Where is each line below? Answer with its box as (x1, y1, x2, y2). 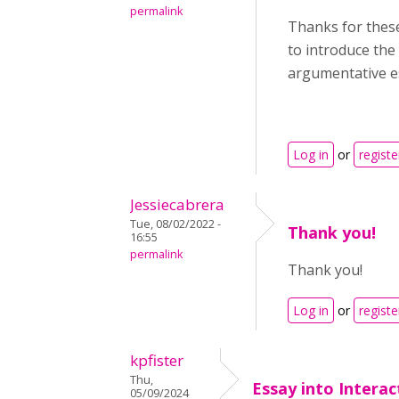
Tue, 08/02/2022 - (130, 216, 221, 232)
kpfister (130, 350, 183, 371)
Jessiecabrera (130, 194, 224, 216)
